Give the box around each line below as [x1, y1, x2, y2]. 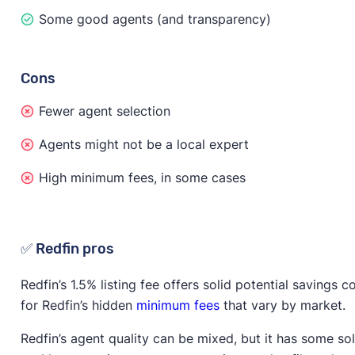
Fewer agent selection [38, 102, 170, 119]
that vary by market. [219, 296, 345, 313]
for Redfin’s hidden [20, 296, 136, 313]
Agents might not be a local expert [38, 136, 249, 152]
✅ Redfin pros [20, 239, 114, 258]
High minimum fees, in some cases [38, 169, 246, 185]
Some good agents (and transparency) [38, 10, 271, 27]
